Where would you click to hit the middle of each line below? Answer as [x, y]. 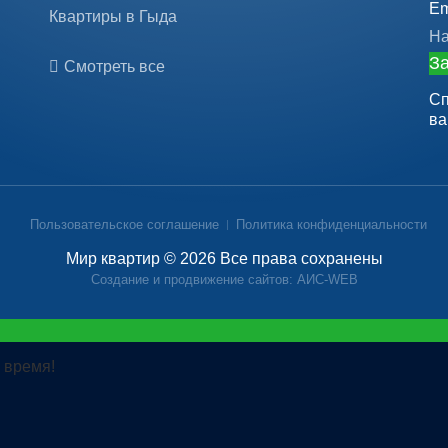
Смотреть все [114, 66]
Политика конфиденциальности [331, 224]
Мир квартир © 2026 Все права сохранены [224, 258]
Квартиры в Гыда [112, 16]
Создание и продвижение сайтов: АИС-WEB [224, 279]
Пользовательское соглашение [124, 224]
